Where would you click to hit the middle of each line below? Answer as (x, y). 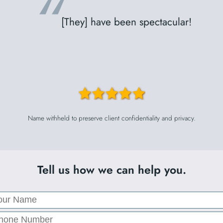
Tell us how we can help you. (111, 170)
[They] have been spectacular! (126, 22)
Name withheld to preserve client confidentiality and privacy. (111, 118)
